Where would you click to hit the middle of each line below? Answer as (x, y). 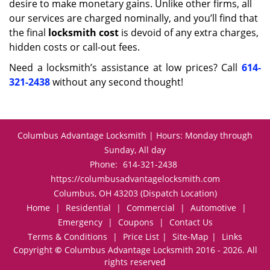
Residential (88, 208)
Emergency (80, 222)
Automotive (213, 208)
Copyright (34, 250)
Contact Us (191, 222)
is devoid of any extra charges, (189, 33)
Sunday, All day (135, 150)
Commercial (151, 208)
